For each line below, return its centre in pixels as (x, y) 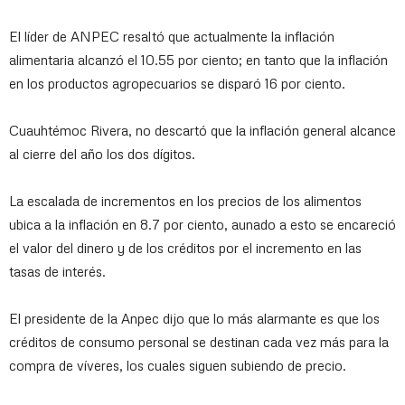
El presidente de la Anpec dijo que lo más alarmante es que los (194, 318)
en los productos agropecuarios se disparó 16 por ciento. (177, 83)
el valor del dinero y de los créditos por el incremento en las (185, 248)
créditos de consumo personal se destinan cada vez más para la (199, 342)
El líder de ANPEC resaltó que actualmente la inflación (172, 36)
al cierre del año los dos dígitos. (102, 154)
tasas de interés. (57, 271)
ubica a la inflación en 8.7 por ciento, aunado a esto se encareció (202, 224)
